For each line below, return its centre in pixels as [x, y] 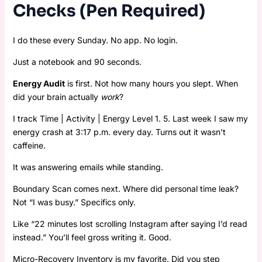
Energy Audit [39, 83]
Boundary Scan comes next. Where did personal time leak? [125, 188]
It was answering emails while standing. [88, 167]
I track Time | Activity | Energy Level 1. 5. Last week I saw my [130, 118]
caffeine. [29, 145]
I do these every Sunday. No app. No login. [95, 40]
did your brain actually [56, 96]
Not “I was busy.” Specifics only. [74, 202]
